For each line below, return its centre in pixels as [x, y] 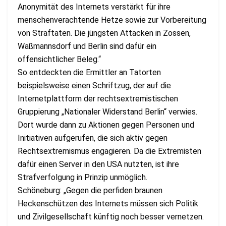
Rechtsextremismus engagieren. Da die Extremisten [109, 151]
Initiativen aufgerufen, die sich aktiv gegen [93, 138]
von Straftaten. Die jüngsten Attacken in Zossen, [104, 33]
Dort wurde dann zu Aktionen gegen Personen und [106, 125]
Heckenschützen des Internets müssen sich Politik [108, 203]
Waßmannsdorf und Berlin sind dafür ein [87, 46]
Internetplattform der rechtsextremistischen [98, 98]
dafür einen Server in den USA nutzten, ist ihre [98, 164]
